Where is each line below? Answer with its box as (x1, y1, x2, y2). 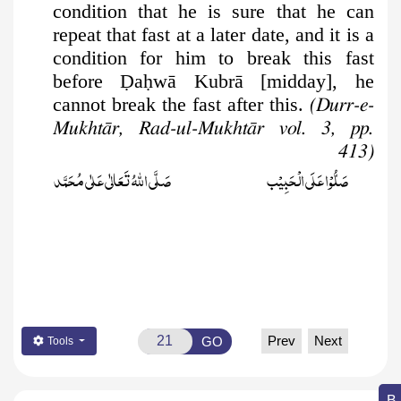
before (52, 70, 121, 93)
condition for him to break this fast (52, 47, 374, 70)
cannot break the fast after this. (52, 93, 310, 116)
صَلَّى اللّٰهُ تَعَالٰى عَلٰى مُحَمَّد (53, 161, 172, 196)
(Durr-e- (310, 95, 374, 115)
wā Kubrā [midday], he (153, 70, 375, 93)
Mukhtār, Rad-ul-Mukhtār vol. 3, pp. (52, 118, 374, 139)
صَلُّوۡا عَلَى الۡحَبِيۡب (261, 161, 348, 196)
